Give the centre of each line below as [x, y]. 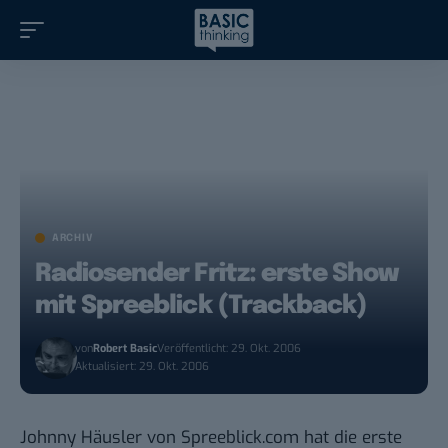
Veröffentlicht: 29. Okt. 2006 [229, 349]
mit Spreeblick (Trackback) [201, 306]
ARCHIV [73, 238]
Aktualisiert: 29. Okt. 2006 [142, 367]
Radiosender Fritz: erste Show [217, 274]
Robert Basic [125, 349]
